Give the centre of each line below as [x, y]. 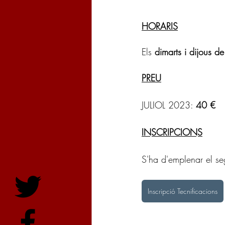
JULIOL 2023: [169, 105]
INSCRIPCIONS [172, 132]
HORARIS [160, 26]
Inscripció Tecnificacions [183, 191]
